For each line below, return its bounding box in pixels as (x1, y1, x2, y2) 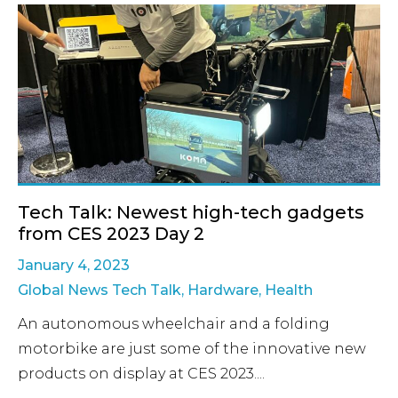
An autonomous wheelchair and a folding (18, 314, 330, 332)
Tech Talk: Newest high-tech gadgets (18, 201, 364, 223)
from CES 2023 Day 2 (18, 222, 204, 244)
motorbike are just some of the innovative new (18, 339, 366, 357)
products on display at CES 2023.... (18, 364, 265, 382)
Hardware (187, 281, 259, 298)
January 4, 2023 (18, 256, 130, 274)
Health (265, 281, 313, 298)
